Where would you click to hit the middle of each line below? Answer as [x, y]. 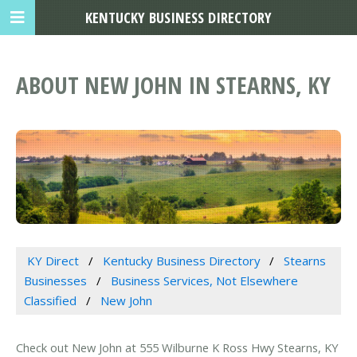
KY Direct [53, 261]
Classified [50, 301]
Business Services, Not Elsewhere [204, 281]
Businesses [55, 281]
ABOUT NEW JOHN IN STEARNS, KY [173, 85]
